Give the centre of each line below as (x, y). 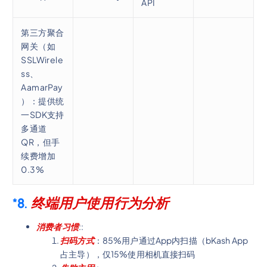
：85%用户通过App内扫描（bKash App (171, 240)
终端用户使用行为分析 (100, 204)
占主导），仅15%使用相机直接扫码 (128, 254)
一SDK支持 (43, 114)
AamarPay (42, 87)
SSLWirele (42, 59)
